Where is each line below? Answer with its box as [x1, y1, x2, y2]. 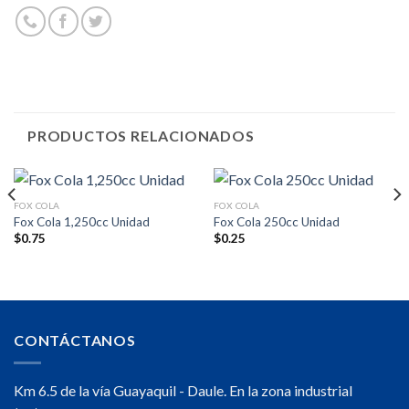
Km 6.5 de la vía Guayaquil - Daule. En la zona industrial [14, 381, 352, 399]
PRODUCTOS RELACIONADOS [27, 127, 255, 145]
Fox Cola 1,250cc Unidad [13, 214, 150, 229]
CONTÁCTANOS [14, 331, 136, 350]
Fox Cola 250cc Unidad [213, 214, 340, 229]
